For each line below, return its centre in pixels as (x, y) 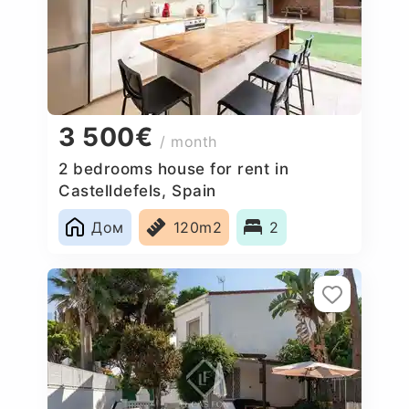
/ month (189, 142)
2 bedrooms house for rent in (174, 168)
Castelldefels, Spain (137, 190)
